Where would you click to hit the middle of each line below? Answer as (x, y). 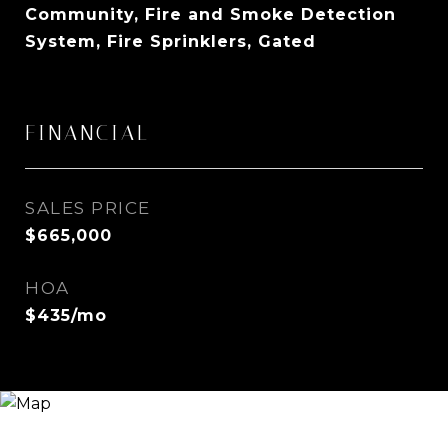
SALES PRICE (88, 208)
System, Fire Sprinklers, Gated (170, 41)
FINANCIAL (87, 133)
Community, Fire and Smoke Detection (210, 14)
